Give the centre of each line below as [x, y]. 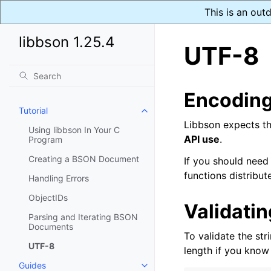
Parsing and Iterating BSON [83, 217]
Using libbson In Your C [74, 130]
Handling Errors [59, 178]
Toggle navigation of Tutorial [200, 114]
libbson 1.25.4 [67, 42]
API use [202, 139]
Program [45, 139]
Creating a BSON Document [84, 159]
